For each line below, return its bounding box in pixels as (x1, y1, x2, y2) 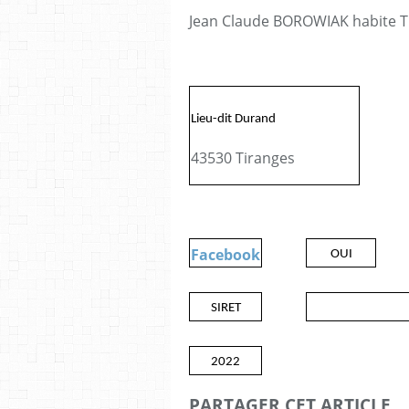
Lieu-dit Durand (191, 112, 276, 126)
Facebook (191, 245, 260, 265)
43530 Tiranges (191, 148, 295, 168)
